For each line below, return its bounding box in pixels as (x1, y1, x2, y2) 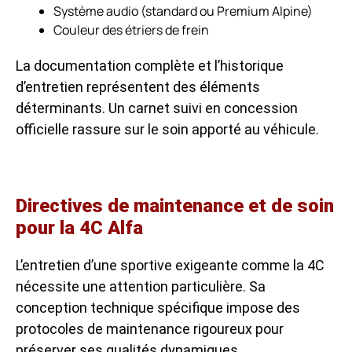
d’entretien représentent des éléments (16, 78, 260, 95)
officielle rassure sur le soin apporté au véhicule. (16, 120, 319, 137)
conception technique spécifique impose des (16, 299, 300, 316)
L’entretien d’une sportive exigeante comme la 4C (16, 256, 324, 273)
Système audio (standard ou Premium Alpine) (53, 2, 313, 20)
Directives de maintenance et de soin (16, 194, 334, 217)
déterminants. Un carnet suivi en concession (16, 99, 298, 116)
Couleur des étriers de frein (53, 20, 209, 38)
